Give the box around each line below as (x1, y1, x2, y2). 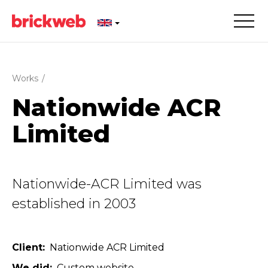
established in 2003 (12, 196, 136, 212)
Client (12, 242, 42, 253)
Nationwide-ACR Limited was (12, 176, 202, 192)
